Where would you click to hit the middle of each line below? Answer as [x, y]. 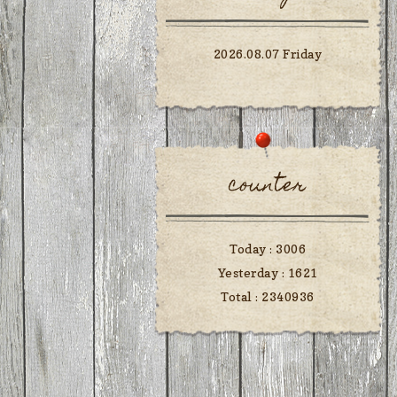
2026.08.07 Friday [268, 54]
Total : [241, 297]
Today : [253, 249]
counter [268, 187]
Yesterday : [253, 273]
